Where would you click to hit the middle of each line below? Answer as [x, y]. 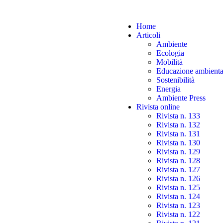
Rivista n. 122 [178, 214]
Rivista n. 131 [178, 134]
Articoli [148, 35]
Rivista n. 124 [178, 196]
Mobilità [169, 62]
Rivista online [158, 107]
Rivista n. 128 [178, 161]
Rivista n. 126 [178, 178]
